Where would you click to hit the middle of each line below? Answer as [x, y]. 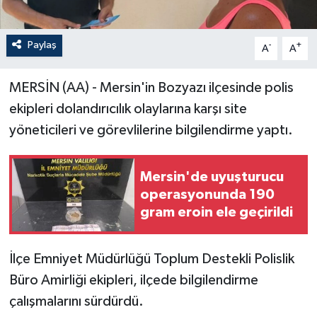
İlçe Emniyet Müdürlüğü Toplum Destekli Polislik [151, 259]
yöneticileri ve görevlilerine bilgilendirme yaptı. [151, 131]
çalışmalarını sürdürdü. [76, 302]
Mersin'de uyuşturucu [212, 177]
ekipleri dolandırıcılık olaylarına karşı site [128, 109]
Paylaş [42, 45]
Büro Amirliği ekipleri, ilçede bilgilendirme [133, 281]
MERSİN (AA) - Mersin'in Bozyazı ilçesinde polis [151, 88]
